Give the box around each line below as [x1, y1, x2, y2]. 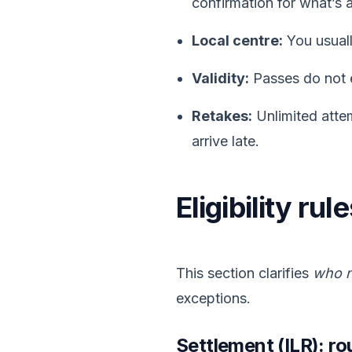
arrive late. [192, 133, 259, 149]
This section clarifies [176, 265, 313, 281]
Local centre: [192, 32, 283, 49]
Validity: [192, 70, 249, 86]
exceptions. [176, 290, 251, 306]
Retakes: [192, 108, 252, 124]
